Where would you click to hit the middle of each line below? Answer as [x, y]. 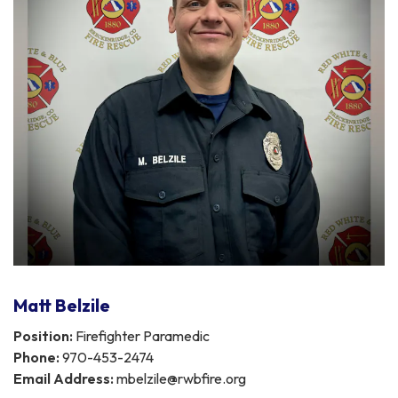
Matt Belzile [62, 305]
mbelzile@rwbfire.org [180, 378]
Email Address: [64, 378]
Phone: [36, 357]
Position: [43, 335]
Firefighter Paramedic [141, 335]
